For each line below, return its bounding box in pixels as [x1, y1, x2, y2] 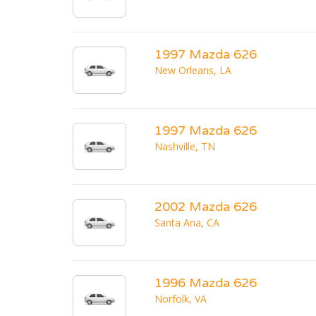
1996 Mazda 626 [154, 275, 257, 291]
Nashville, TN [154, 140, 215, 154]
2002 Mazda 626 [154, 199, 257, 215]
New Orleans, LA [154, 63, 231, 78]
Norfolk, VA [154, 292, 207, 306]
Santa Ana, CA [154, 216, 219, 230]
